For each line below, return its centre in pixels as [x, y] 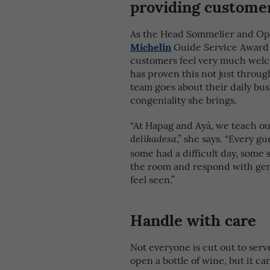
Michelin [151, 47]
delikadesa [153, 139]
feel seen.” [152, 179]
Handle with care [193, 219]
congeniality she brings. [184, 100]
